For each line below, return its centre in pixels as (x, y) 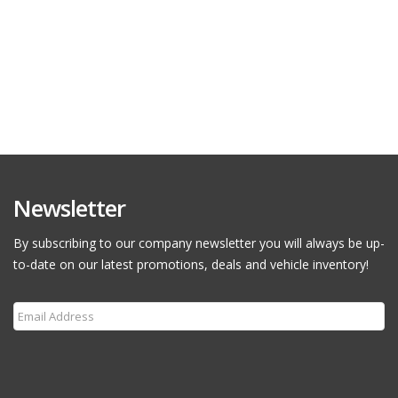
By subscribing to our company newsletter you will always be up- (199, 243)
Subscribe (52, 359)
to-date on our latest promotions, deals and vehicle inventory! (191, 264)
